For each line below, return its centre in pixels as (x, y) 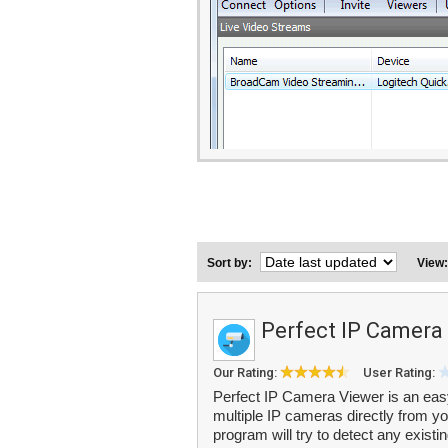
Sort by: (231, 263)
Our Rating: (246, 372)
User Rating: (400, 372)
